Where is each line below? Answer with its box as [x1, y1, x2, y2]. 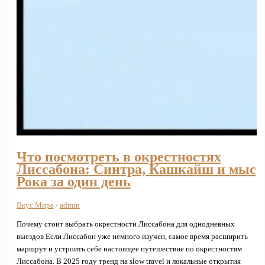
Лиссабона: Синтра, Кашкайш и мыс [16, 161, 256, 177]
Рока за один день [16, 174, 131, 190]
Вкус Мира [16, 201, 54, 210]
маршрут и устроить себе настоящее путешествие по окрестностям [16, 244, 242, 253]
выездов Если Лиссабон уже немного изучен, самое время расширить [16, 232, 248, 241]
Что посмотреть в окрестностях [16, 149, 221, 165]
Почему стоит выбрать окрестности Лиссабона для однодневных [16, 219, 235, 228]
